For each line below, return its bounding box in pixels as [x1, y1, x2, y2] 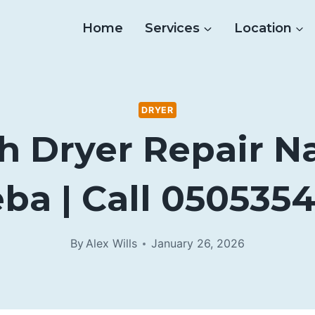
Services [144, 20, 200, 36]
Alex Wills [86, 236, 138, 251]
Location [233, 20, 292, 36]
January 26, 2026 [151, 236, 245, 251]
